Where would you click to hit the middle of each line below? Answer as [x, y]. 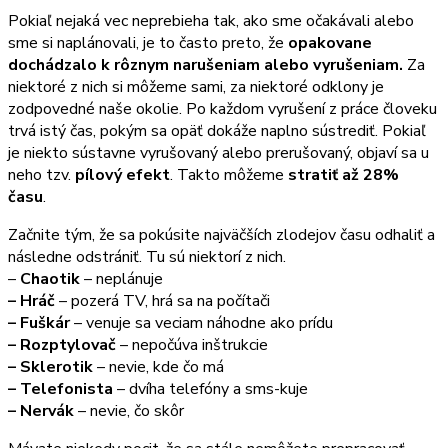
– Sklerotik [50, 366]
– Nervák [41, 410]
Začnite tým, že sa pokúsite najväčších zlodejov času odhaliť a [221, 234]
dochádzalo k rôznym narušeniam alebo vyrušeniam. [207, 64]
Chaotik [50, 278]
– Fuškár [39, 322]
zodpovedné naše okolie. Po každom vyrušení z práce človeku [222, 108]
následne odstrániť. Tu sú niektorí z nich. [147, 256]
